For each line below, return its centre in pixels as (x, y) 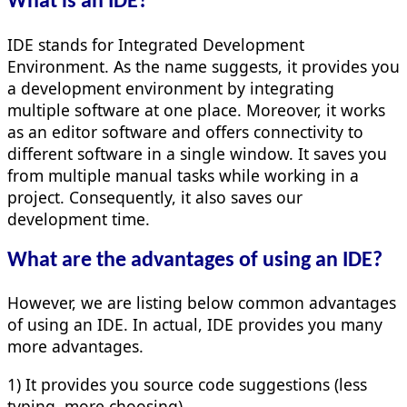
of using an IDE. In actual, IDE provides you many (195, 325)
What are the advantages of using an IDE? (195, 260)
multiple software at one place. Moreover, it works (196, 109)
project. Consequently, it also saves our (155, 197)
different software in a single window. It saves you (197, 153)
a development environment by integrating (171, 88)
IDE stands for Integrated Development (156, 44)
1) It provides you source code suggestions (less (187, 384)
